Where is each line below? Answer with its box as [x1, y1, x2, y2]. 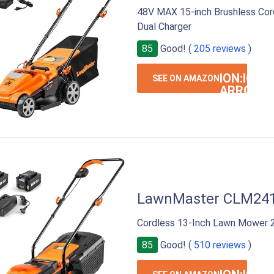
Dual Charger [137, 20, 191, 32]
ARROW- [220, 83, 267, 98]
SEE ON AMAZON [152, 73, 220, 83]
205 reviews [194, 42, 246, 54]
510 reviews [194, 239, 246, 251]
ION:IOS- [220, 70, 267, 86]
